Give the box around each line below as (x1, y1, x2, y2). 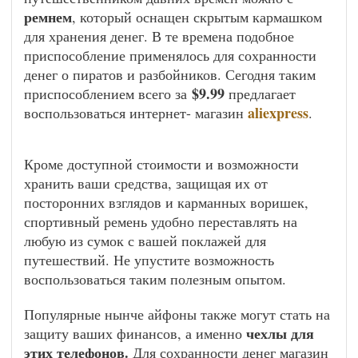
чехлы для (242, 323, 314, 344)
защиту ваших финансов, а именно (24, 324, 242, 343)
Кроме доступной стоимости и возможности (24, 154, 299, 173)
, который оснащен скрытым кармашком (72, 7, 322, 26)
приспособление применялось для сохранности (24, 46, 316, 65)
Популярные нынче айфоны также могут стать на (24, 304, 330, 324)
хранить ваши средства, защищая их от (24, 173, 268, 193)
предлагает (225, 84, 296, 103)
